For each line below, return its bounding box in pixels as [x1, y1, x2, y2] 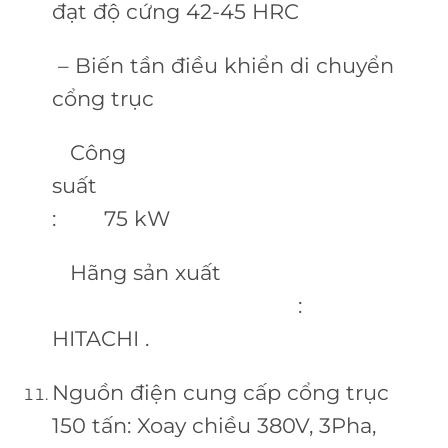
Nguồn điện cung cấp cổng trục [51, 379, 389, 405]
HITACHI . [51, 325, 149, 351]
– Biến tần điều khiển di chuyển [51, 53, 394, 79]
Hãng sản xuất [51, 259, 221, 285]
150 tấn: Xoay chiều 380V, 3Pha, [51, 412, 376, 438]
